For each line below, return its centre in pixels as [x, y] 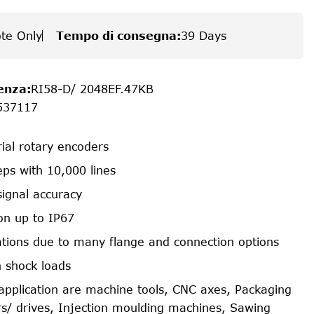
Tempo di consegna [116, 36]
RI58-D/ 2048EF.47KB [92, 89]
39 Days [204, 36]
